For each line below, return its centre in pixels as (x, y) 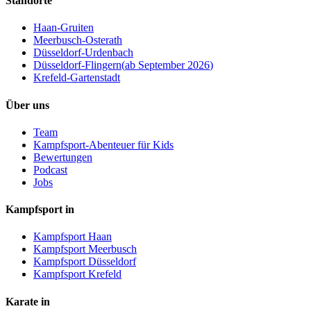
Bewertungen (63, 157)
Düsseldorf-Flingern (77, 65)
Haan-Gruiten (64, 28)
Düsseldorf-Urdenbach (83, 53)
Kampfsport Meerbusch (85, 249)
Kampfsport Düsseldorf (85, 262)
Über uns (27, 105)
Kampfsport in (40, 210)
